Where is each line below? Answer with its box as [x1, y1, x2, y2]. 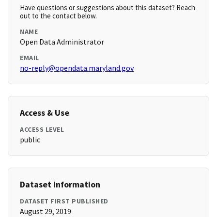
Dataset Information [20, 179, 100, 190]
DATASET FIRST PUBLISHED [20, 197, 108, 206]
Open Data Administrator [20, 37, 104, 47]
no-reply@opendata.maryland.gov [20, 63, 134, 73]
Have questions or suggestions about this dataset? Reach [20, 3, 195, 13]
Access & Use [20, 107, 69, 119]
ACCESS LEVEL [20, 125, 64, 134]
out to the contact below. [20, 11, 97, 21]
